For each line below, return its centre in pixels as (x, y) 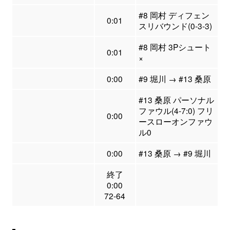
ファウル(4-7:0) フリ (176, 111)
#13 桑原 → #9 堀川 (175, 153)
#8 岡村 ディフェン (174, 15)
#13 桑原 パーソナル (176, 100)
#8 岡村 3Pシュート (175, 47)
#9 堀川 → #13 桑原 (175, 79)
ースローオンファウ (175, 121)
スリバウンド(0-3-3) (175, 26)
